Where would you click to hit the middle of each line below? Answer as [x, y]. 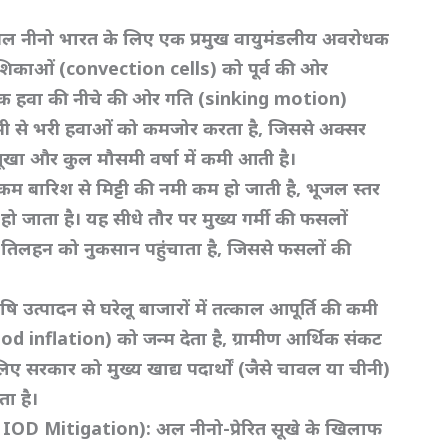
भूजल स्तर [343, 188]
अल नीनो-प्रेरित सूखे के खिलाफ [269, 428]
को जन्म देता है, [175, 338]
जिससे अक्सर [317, 128]
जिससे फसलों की [289, 248]
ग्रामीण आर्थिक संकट [307, 338]
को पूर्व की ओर [275, 68]
